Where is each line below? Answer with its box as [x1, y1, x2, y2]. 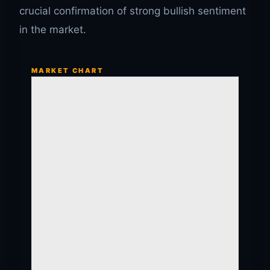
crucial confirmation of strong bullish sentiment [19, 5, 246, 17]
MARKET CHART [31, 66, 104, 75]
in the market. [19, 24, 86, 36]
